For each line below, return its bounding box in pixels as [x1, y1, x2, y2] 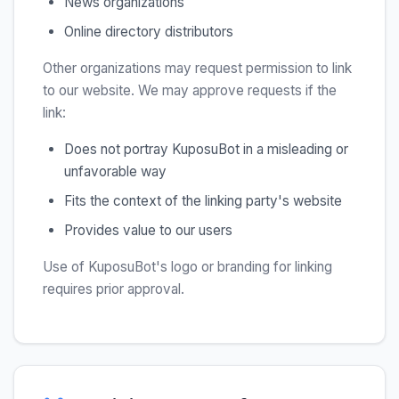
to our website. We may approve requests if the [43, 82, 337, 99]
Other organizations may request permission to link [43, 60, 352, 77]
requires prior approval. [43, 281, 184, 297]
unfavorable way [64, 163, 167, 180]
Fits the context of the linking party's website [64, 192, 342, 209]
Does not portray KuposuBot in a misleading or [64, 141, 348, 158]
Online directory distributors [64, 23, 233, 40]
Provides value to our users [64, 222, 232, 239]
